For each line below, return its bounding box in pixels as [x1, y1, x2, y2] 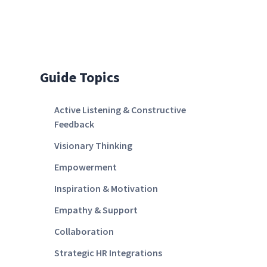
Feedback [54, 118, 95, 130]
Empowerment [54, 161, 117, 173]
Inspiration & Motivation [54, 182, 159, 194]
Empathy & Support [54, 204, 138, 216]
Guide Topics [40, 68, 120, 86]
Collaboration [54, 225, 114, 237]
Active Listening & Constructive [54, 104, 187, 116]
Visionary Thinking [54, 139, 133, 151]
